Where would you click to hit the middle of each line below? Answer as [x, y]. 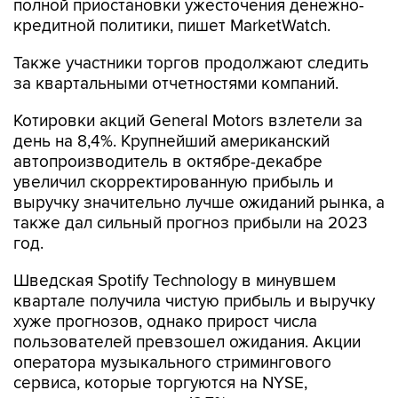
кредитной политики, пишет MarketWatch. [172, 26]
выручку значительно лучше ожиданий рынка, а [199, 203]
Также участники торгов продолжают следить [191, 64]
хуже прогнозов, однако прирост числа [165, 322]
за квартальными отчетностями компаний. [176, 84]
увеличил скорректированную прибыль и [173, 183]
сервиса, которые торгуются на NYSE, [160, 383]
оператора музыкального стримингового [172, 363]
